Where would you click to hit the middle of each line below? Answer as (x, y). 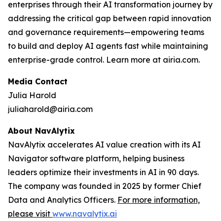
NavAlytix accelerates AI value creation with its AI (104, 145)
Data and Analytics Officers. (63, 200)
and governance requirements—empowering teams (106, 32)
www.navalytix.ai (85, 214)
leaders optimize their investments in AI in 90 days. (103, 172)
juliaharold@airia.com (50, 109)
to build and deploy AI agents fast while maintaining (108, 46)
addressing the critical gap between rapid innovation (110, 18)
